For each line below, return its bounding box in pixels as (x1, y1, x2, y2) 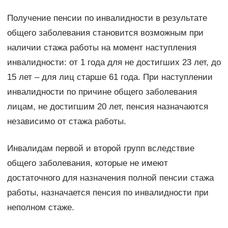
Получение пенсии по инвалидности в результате (7, 13, 207, 23)
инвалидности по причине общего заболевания (7, 87, 197, 97)
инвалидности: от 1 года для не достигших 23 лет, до (7, 57, 221, 67)
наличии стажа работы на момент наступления (7, 42, 196, 52)
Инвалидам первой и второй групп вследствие (7, 143, 194, 153)
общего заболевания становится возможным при (7, 27, 204, 38)
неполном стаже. (7, 202, 74, 212)
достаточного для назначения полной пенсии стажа (7, 173, 214, 183)
